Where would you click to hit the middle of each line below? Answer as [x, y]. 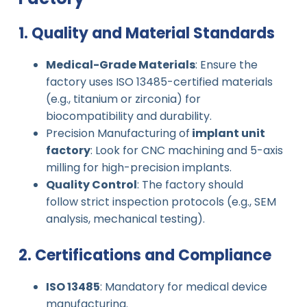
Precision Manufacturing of [118, 133]
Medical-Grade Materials [120, 64]
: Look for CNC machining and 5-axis [186, 150]
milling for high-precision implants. [138, 167]
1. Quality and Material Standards [146, 34]
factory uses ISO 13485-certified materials [159, 82]
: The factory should [190, 184]
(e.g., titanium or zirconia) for [123, 99]
